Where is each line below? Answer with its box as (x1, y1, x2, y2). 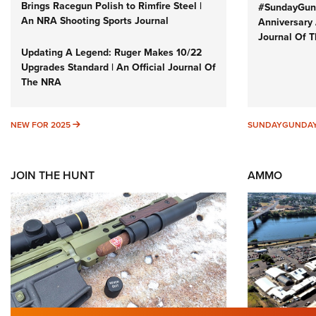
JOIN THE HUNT (11, 167, 95, 184)
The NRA (21, 75, 61, 90)
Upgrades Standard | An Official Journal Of (21, 60, 216, 75)
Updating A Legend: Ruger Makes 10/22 (21, 45, 202, 61)
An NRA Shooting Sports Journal (21, 13, 169, 29)
